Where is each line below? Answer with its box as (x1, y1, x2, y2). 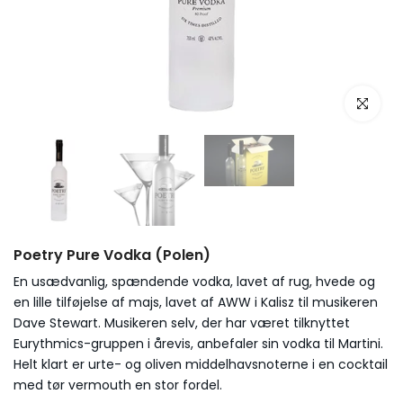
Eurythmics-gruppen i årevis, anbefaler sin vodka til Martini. (13, 334, 383, 353)
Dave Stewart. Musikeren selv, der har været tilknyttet (13, 313, 350, 332)
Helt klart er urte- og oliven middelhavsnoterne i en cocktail (13, 354, 388, 373)
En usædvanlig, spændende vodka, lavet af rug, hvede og (13, 272, 375, 291)
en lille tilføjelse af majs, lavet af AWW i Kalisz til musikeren (13, 292, 378, 311)
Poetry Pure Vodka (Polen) (13, 244, 210, 265)
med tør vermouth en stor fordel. (13, 375, 222, 394)
